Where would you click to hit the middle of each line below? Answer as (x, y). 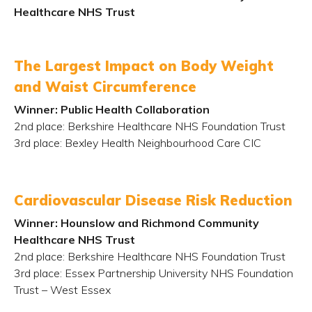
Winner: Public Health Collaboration (112, 109)
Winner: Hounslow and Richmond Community (136, 223)
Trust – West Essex (62, 290)
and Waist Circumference (105, 87)
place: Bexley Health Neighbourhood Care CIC (146, 143)
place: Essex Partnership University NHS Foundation (162, 273)
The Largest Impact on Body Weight (144, 66)
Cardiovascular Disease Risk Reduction (153, 200)
